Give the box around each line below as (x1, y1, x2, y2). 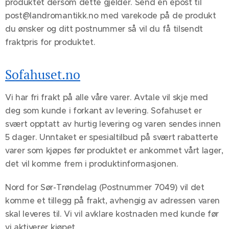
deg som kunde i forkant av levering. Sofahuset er (5, 105, 202, 116)
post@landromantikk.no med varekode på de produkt (5, 10, 216, 21)
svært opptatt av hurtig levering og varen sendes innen (5, 119, 221, 129)
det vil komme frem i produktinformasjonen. (5, 158, 178, 169)
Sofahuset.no (5, 66, 80, 83)
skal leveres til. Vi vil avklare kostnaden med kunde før (5, 209, 219, 219)
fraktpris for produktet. (5, 37, 96, 48)
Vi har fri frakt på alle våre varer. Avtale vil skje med (5, 92, 209, 103)
